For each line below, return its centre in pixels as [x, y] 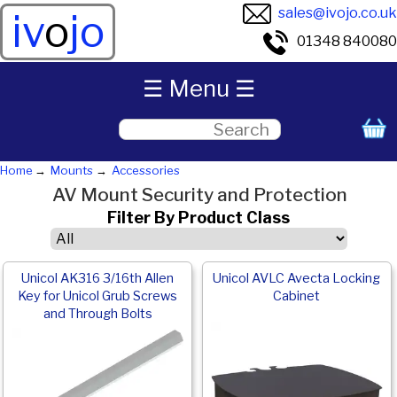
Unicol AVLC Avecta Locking [297, 278]
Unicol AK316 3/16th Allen [98, 278]
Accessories [145, 170]
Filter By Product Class [198, 218]
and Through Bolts [97, 313]
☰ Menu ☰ [198, 88]
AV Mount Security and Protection [200, 194]
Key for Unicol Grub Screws [98, 296]
